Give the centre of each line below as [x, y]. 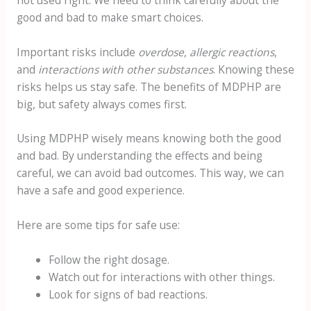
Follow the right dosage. [109, 259]
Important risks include [77, 52]
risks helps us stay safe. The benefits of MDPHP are [149, 86]
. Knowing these [253, 69]
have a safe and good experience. [100, 191]
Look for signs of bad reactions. [128, 294]
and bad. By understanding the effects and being [139, 156]
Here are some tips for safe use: [98, 225]
